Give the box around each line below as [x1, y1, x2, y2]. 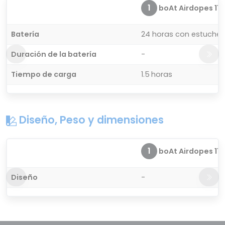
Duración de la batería [11, 49, 96, 60]
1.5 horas [141, 69, 172, 80]
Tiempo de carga [11, 69, 76, 80]
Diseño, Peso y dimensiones [16, 113, 164, 128]
